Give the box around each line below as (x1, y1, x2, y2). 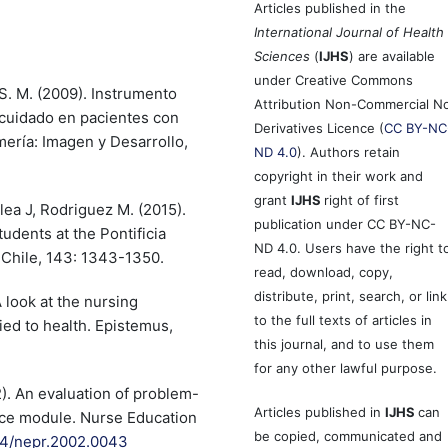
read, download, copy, (254, 263, 394, 280)
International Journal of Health (254, 23, 445, 40)
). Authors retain (297, 143, 401, 160)
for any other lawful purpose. (254, 359, 438, 376)
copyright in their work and (254, 167, 424, 184)
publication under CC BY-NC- (254, 215, 437, 232)
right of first (324, 191, 400, 208)
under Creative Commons (254, 71, 414, 88)
